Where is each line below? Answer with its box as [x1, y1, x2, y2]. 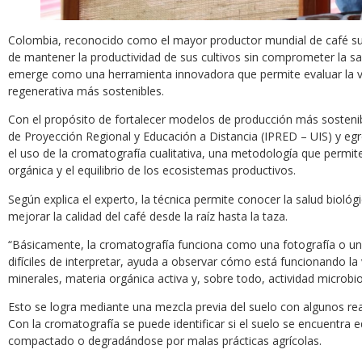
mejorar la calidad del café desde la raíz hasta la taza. [8, 208, 288, 224]
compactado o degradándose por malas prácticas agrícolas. [8, 333, 322, 349]
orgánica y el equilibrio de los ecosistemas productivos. [8, 162, 296, 179]
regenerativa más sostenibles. [8, 82, 164, 99]
